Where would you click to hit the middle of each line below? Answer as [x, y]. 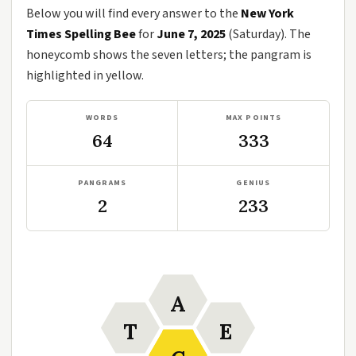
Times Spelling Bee [81, 34]
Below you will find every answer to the [133, 14]
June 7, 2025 [191, 34]
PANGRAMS [102, 183]
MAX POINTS [253, 118]
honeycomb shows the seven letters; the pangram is [169, 55]
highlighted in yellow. [85, 75]
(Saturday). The [268, 34]
